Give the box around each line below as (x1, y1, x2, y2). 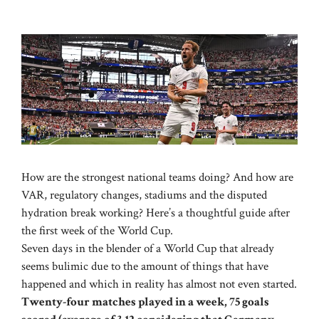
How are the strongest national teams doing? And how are (21, 169, 293, 186)
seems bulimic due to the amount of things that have (21, 258, 268, 275)
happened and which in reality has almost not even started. (21, 276, 297, 293)
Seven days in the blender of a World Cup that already (21, 241, 274, 257)
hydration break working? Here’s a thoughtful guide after (21, 205, 290, 221)
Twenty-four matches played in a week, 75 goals (21, 294, 269, 310)
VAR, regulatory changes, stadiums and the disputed (21, 187, 267, 204)
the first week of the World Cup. (21, 223, 173, 239)
